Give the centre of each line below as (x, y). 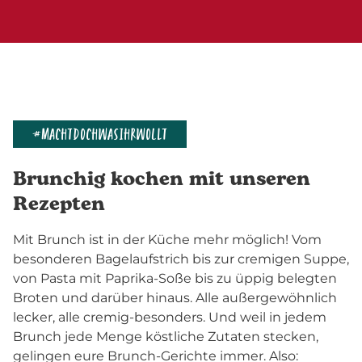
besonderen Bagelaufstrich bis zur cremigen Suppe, (181, 259)
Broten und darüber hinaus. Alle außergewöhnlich (175, 298)
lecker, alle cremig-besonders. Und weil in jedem (170, 318)
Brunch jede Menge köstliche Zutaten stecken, (166, 337)
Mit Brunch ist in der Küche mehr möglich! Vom (167, 240)
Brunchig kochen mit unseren (162, 180)
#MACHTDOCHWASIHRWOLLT (100, 135)
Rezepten (59, 205)
